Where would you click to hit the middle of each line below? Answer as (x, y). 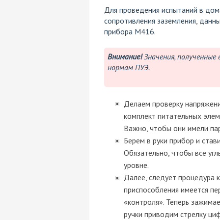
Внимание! (124, 57)
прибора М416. (130, 32)
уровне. (136, 165)
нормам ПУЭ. (128, 68)
